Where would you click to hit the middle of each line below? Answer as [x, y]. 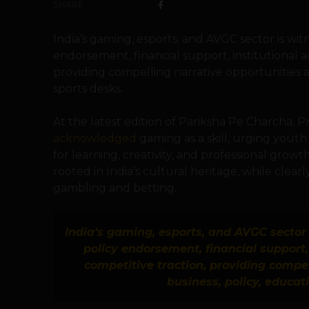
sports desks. [88, 89]
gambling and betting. [115, 188]
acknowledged [95, 138]
